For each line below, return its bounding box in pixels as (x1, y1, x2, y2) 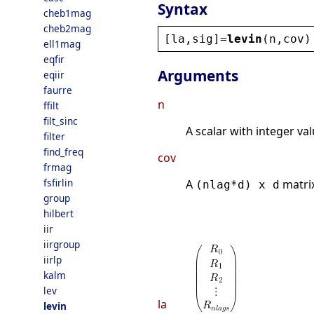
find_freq (43, 145, 83, 158)
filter (43, 130, 65, 143)
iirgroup (43, 238, 80, 251)
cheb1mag (43, 6, 91, 20)
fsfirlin (43, 176, 73, 189)
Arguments (158, 66, 238, 86)
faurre (43, 83, 72, 97)
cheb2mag (43, 22, 91, 35)
